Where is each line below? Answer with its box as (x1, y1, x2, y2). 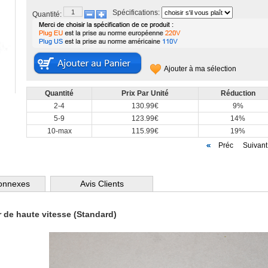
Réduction (220, 89, 255, 98)
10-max (47, 127, 72, 135)
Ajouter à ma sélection (164, 65, 236, 73)
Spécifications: (112, 8, 160, 17)
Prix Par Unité (121, 89, 169, 98)
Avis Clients (80, 179, 124, 188)
